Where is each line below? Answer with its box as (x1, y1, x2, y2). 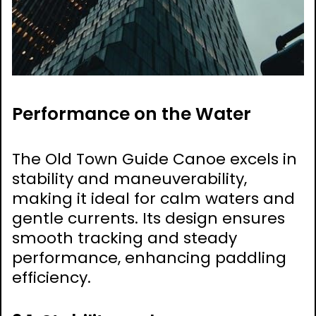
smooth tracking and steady (12, 227, 237, 250)
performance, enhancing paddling (12, 247, 286, 269)
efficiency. (12, 267, 91, 289)
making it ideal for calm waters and (12, 188, 295, 210)
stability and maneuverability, (12, 168, 247, 190)
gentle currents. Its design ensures (12, 207, 285, 230)
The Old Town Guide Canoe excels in (12, 148, 297, 171)
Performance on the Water (12, 102, 251, 127)
